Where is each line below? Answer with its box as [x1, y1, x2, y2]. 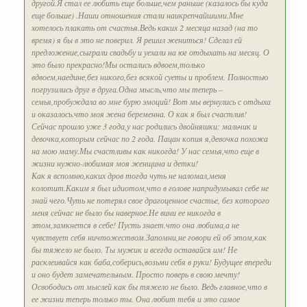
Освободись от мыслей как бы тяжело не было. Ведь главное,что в [32, 281, 267, 293]
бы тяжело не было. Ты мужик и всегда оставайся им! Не [32, 244, 237, 256]
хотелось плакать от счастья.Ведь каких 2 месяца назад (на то [32, 22, 258, 34]
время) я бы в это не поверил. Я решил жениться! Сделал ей [32, 34, 242, 46]
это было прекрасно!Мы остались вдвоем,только [32, 59, 205, 71]
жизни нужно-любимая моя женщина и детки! [32, 158, 198, 169]
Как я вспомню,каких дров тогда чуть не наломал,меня [32, 170, 226, 182]
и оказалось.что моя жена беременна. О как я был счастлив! [32, 108, 247, 120]
